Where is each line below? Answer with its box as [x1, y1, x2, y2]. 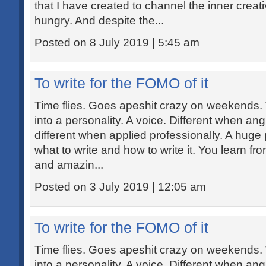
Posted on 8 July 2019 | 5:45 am [34, 36, 199, 49]
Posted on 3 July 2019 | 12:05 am [34, 180, 206, 193]
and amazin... [34, 159, 103, 171]
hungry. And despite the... [34, 14, 164, 27]
